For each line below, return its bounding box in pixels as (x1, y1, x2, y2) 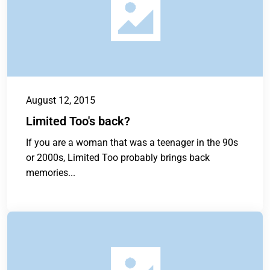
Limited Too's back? (26, 114, 130, 129)
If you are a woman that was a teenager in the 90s (26, 137, 238, 149)
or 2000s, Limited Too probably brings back (26, 152, 210, 164)
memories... (26, 167, 75, 179)
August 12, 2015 (26, 95, 95, 107)
